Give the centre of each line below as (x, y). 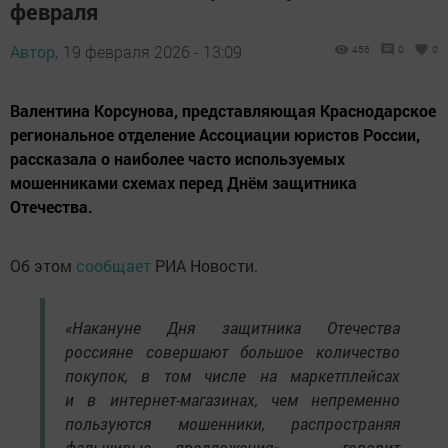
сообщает (115, 265)
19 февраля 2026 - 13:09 (152, 51)
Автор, (34, 51)
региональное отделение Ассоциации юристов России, (215, 134)
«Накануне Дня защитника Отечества (232, 327)
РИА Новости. (206, 265)
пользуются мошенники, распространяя (232, 423)
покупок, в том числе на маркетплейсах (232, 375)
